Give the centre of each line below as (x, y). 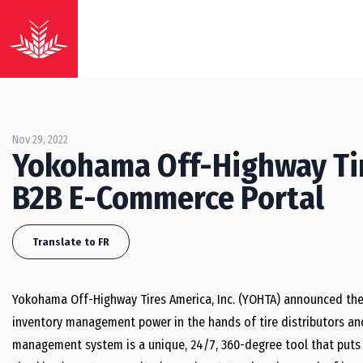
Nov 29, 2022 (40, 140)
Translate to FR (71, 242)
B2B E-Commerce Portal (168, 199)
